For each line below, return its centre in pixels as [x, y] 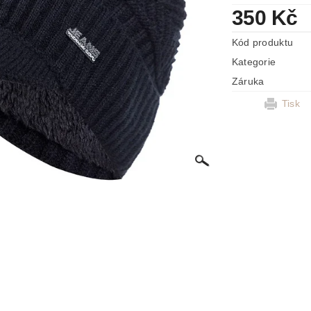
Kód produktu [262, 42]
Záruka [248, 81]
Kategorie [254, 62]
